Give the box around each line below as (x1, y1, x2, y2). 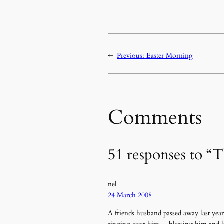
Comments (108, 103, 202, 131)
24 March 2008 (108, 190, 152, 200)
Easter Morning (146, 50, 193, 60)
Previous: (117, 50, 146, 60)
